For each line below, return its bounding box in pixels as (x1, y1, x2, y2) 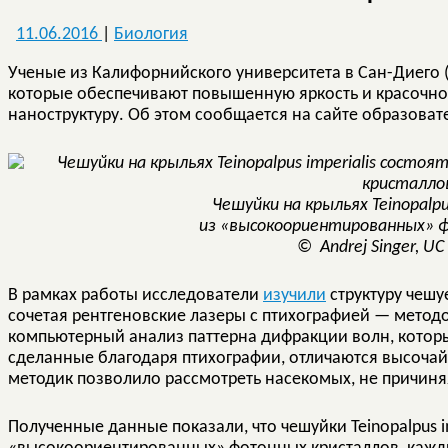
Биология (114, 24, 188, 44)
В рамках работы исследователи (8, 285, 263, 305)
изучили (263, 285, 326, 305)
